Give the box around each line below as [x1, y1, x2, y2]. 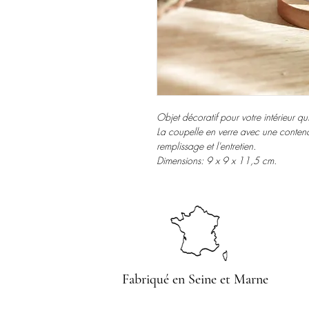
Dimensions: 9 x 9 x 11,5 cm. [157, 153, 277, 167]
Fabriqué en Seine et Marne [122, 270, 268, 288]
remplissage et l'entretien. [157, 139, 256, 152]
